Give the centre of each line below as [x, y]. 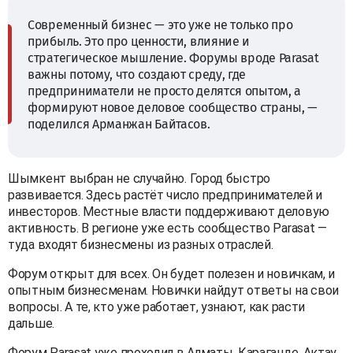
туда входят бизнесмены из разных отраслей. [141, 244]
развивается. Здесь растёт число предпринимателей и [165, 195]
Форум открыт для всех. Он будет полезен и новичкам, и [172, 273]
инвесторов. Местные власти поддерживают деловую [169, 211]
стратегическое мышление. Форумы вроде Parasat [173, 58]
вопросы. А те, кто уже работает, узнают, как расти [157, 307]
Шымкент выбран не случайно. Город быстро [139, 178]
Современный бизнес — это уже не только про [160, 24]
